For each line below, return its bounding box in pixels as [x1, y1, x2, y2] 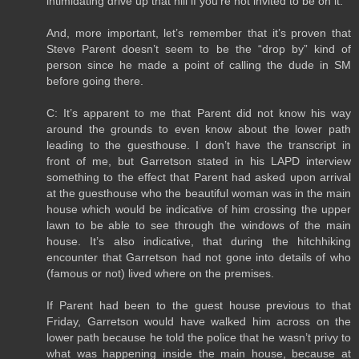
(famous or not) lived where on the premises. [46, 266, 274, 280]
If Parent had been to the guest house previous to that [46, 298, 351, 312]
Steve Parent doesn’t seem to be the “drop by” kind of [46, 42, 351, 55]
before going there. [46, 74, 143, 87]
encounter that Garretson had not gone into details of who [46, 250, 351, 264]
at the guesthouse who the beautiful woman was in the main [46, 186, 351, 200]
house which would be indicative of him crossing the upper [46, 202, 351, 216]
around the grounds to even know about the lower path [46, 122, 351, 135]
